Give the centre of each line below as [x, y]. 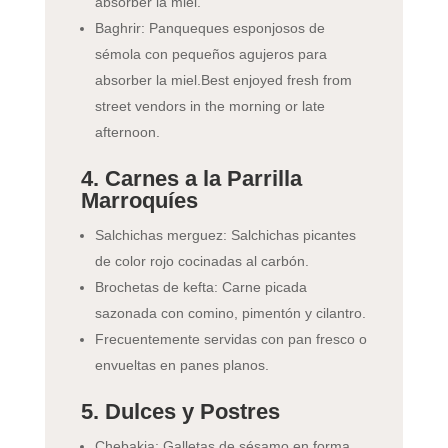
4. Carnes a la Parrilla [191, 179]
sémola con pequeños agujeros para [210, 54]
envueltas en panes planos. [181, 365]
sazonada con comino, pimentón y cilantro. [230, 313]
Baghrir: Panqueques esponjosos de [209, 28]
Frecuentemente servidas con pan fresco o [230, 339]
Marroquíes [139, 201]
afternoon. [127, 132]
